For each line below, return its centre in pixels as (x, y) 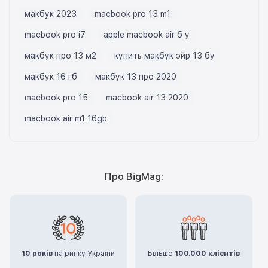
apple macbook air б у (147, 35)
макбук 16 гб (51, 77)
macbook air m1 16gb (66, 119)
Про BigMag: (134, 177)
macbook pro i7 (55, 35)
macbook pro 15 (56, 98)
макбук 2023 (51, 14)
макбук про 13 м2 (60, 56)
